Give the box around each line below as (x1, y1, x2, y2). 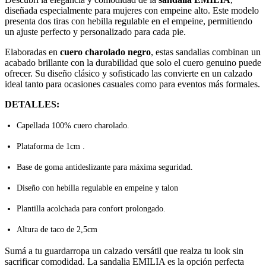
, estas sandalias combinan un (151, 47, 261, 58)
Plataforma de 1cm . (17, 142, 85, 151)
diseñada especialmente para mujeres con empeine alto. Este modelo (5, 5, 259, 16)
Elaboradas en (5, 47, 60, 58)
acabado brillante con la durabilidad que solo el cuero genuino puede (5, 58, 261, 68)
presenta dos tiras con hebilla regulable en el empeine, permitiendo (5, 16, 252, 27)
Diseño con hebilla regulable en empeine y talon (17, 183, 178, 193)
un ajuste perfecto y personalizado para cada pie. (5, 27, 186, 37)
